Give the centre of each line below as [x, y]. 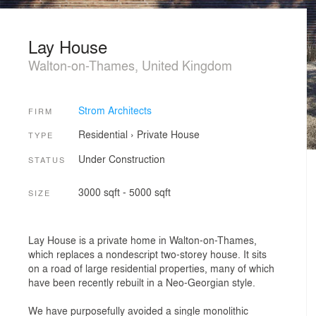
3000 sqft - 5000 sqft [124, 192]
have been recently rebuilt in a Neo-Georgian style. [142, 282]
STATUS [47, 159]
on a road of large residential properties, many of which [151, 268]
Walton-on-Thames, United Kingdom [130, 65]
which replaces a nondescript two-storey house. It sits [147, 254]
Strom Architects [115, 110]
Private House [168, 134]
